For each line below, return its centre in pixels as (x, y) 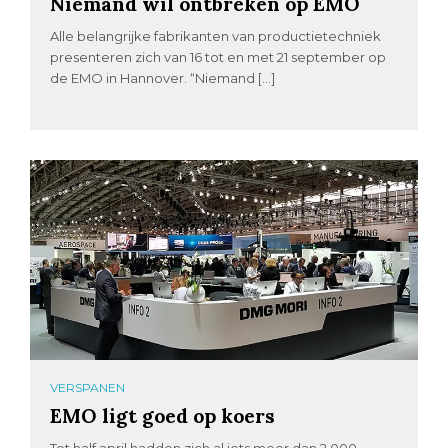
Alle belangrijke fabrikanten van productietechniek (216, 36)
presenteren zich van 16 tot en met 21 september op (218, 57)
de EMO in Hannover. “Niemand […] (163, 78)
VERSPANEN (88, 388)
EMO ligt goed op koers (163, 416)
